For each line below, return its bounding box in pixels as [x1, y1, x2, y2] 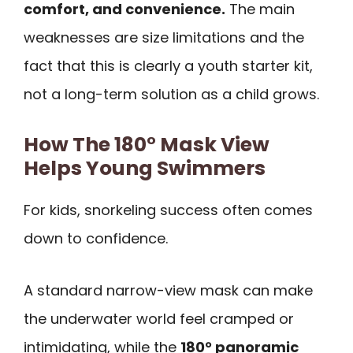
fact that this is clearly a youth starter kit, [24, 56, 313, 76]
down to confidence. [24, 228, 168, 248]
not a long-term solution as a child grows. [24, 84, 319, 105]
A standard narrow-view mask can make [24, 281, 313, 301]
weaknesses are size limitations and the [24, 28, 304, 48]
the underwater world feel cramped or [24, 309, 294, 329]
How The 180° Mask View [24, 130, 269, 158]
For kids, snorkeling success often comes [24, 199, 313, 220]
